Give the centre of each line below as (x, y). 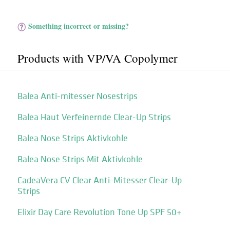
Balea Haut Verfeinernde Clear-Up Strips (94, 117)
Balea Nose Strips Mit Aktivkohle (80, 159)
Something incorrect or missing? (79, 26)
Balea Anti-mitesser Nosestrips (77, 96)
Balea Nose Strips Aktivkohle (72, 138)
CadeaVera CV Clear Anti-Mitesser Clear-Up (99, 180)
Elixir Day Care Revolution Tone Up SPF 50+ (99, 212)
